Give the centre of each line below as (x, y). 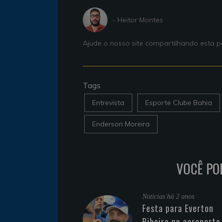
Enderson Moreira (121, 124)
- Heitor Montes (138, 20)
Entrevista (108, 103)
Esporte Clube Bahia (179, 103)
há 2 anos (181, 197)
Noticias (155, 197)
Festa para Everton (178, 208)
